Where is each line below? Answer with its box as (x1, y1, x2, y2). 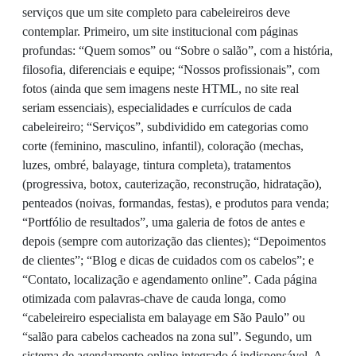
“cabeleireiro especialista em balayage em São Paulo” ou (22, 311, 305, 325)
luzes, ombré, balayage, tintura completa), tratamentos (22, 158, 291, 172)
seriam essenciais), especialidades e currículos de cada (22, 101, 292, 115)
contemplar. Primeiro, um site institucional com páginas (22, 25, 298, 39)
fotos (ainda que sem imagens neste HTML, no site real (22, 82, 299, 96)
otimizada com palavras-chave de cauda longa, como (22, 292, 286, 306)
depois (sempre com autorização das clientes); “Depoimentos (22, 234, 326, 249)
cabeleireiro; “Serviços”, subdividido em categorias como (22, 120, 308, 134)
